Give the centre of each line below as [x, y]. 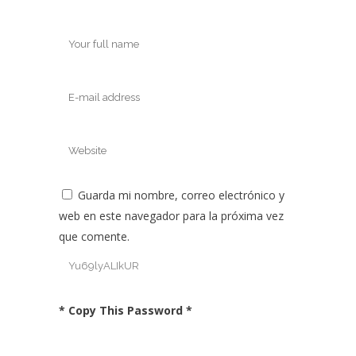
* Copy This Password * [126, 310]
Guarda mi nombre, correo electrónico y [181, 195]
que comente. [94, 236]
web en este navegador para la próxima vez [171, 215]
